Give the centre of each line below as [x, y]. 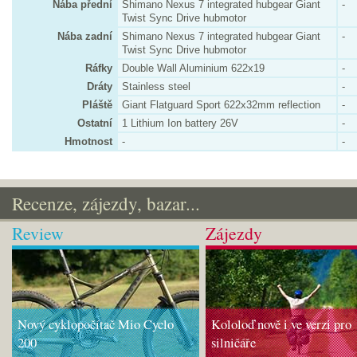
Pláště [97, 105]
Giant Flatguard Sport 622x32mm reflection [221, 105]
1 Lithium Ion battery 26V [180, 123]
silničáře [233, 342]
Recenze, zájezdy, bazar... [106, 203]
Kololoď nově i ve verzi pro [281, 324]
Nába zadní [85, 36]
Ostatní [95, 123]
